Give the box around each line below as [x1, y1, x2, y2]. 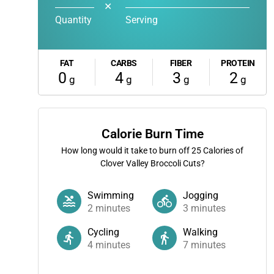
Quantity [55, 14, 92, 26]
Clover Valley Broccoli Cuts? [100, 158, 205, 168]
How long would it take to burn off [61, 146, 191, 155]
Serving [125, 14, 158, 26]
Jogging [183, 190, 218, 201]
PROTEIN [221, 58, 255, 68]
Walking [183, 226, 218, 238]
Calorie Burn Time [101, 127, 204, 141]
